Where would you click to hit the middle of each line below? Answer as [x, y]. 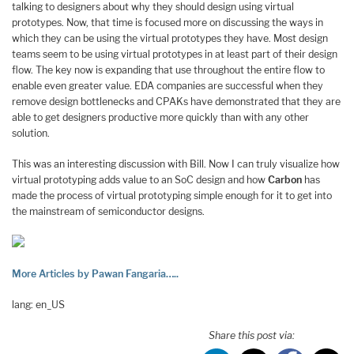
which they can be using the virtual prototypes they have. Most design [170, 39]
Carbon [285, 179]
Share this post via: [252, 335]
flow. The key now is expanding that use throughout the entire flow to [168, 70]
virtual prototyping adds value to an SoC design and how [140, 179]
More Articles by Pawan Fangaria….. [95, 274]
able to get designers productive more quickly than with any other [160, 118]
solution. [31, 134]
